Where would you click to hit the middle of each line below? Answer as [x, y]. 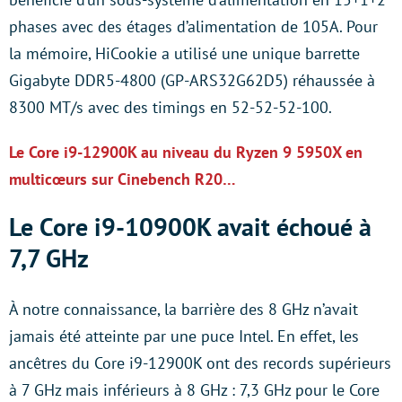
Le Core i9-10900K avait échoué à [190, 227]
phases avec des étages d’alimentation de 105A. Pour [193, 26]
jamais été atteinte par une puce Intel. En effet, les [184, 336]
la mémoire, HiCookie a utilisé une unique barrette [184, 53]
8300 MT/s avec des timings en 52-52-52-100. [170, 107]
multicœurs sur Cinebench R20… [122, 179]
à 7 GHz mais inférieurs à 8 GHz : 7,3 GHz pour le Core [194, 390]
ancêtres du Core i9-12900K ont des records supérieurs [200, 363]
